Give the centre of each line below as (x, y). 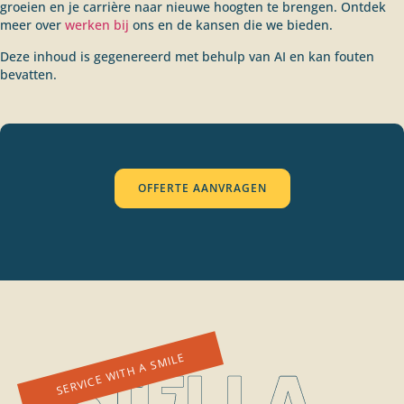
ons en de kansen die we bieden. (231, 25)
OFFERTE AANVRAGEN (202, 188)
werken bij (97, 25)
